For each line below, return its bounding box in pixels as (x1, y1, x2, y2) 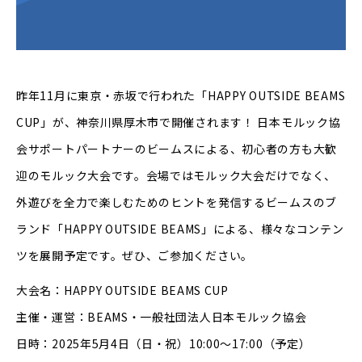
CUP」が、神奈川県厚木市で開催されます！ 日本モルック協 (16, 114, 341, 131)
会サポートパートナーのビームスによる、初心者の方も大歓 (16, 141, 337, 158)
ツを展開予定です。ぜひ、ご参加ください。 (16, 247, 253, 264)
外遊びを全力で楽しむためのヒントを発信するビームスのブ (16, 194, 337, 211)
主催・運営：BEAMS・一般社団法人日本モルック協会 (16, 309, 307, 326)
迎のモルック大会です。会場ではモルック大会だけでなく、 (16, 167, 336, 184)
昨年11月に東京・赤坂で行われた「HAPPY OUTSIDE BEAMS (16, 87, 346, 104)
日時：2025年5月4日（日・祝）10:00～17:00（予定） (16, 335, 311, 352)
